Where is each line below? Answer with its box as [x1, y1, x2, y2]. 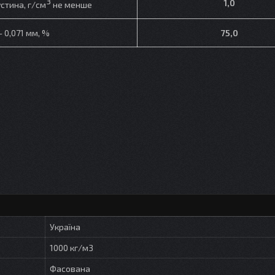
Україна [50, 221, 80, 232]
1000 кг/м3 [50, 242, 93, 253]
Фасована [50, 263, 90, 274]
